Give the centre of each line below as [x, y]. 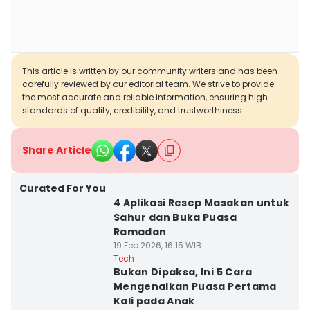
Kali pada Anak [154, 301]
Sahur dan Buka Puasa [175, 217]
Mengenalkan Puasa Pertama [195, 286]
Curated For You [63, 188]
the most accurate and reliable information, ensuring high [145, 97]
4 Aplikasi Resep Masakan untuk [201, 203]
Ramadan [140, 232]
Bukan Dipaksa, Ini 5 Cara [183, 272]
